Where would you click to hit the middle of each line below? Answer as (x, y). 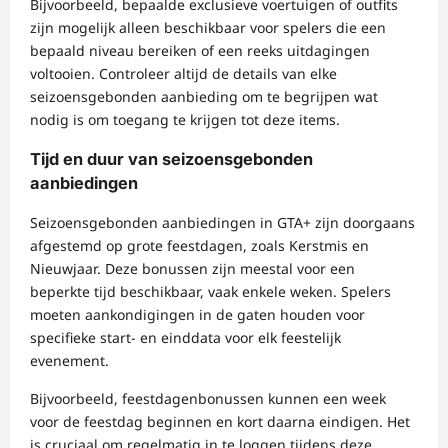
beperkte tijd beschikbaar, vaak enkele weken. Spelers (210, 292)
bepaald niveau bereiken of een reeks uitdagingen (200, 50)
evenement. (69, 361)
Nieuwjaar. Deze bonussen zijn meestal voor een (192, 269)
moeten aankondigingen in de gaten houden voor (197, 315)
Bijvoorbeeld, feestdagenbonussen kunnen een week (208, 399)
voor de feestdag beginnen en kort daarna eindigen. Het (220, 422)
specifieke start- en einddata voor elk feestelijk (185, 338)
